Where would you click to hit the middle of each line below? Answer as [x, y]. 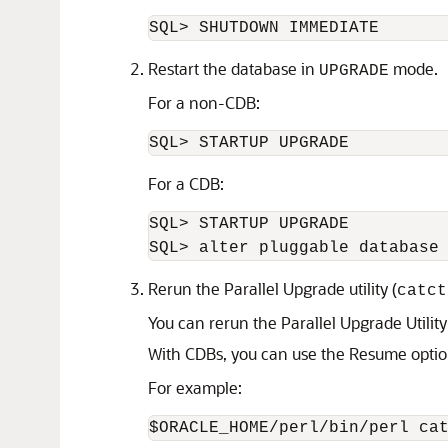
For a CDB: [186, 183]
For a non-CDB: [204, 102]
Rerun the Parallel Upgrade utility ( [272, 288]
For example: [195, 387]
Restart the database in [233, 68]
